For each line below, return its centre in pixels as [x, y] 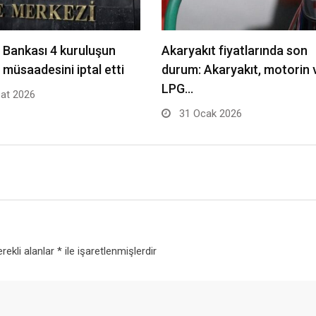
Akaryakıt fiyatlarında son [235, 50]
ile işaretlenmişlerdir [109, 251]
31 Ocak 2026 [209, 114]
